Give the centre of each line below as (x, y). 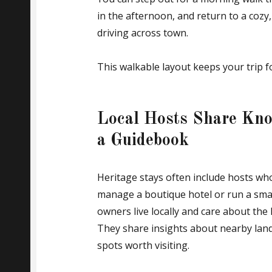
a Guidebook (143, 141)
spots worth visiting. (143, 246)
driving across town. (143, 33)
